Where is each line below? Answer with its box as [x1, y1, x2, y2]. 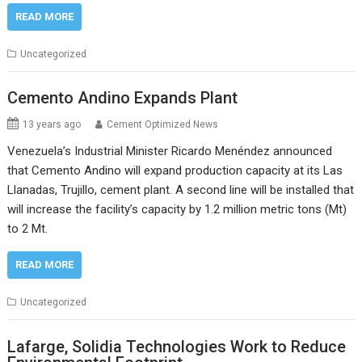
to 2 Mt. [7, 221, 48, 237]
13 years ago [23, 119, 82, 131]
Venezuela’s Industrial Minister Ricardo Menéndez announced [7, 144, 333, 159]
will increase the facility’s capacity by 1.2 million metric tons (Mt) [7, 202, 347, 217]
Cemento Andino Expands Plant [7, 88, 238, 108]
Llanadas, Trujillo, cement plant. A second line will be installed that [7, 183, 355, 198]
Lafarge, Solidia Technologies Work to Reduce [7, 336, 347, 356]
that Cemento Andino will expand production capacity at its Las [7, 163, 343, 179]
